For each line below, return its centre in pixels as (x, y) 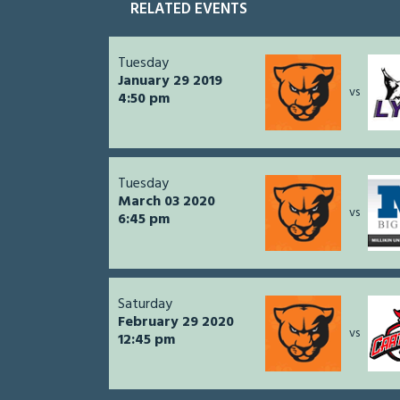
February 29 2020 (176, 323)
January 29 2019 (170, 82)
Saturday (145, 305)
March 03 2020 (167, 202)
